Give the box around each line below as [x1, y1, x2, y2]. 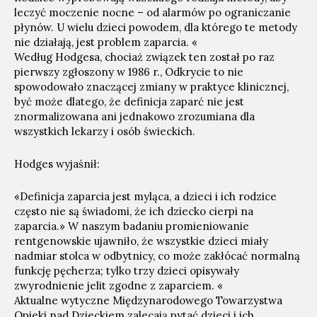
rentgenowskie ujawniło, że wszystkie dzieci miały [14, 234, 268, 248]
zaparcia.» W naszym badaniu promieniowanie [14, 219, 249, 233]
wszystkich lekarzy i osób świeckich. [14, 125, 195, 138]
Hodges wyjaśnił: [14, 157, 100, 171]
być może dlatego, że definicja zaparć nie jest [14, 95, 244, 108]
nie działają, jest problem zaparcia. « [14, 35, 197, 49]
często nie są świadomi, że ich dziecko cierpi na [14, 204, 253, 218]
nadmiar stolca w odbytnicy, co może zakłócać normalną [14, 249, 300, 263]
